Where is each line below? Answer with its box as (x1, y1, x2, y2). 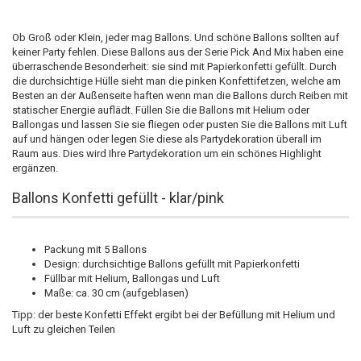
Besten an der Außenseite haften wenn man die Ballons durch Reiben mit (12, 89, 348, 102)
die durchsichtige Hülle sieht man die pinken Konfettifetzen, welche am (12, 75, 341, 87)
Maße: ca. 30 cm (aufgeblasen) (44, 287, 189, 299)
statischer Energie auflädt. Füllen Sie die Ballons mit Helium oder (12, 104, 309, 116)
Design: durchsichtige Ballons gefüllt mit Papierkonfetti (44, 258, 300, 270)
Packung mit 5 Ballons (44, 243, 147, 255)
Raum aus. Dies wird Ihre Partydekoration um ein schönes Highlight (12, 147, 322, 160)
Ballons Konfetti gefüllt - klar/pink (12, 189, 224, 206)
